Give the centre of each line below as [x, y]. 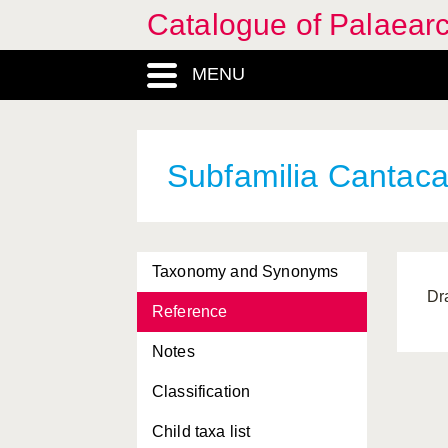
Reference [190, 311]
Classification [201, 391]
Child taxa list [201, 431]
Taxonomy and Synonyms [245, 271]
